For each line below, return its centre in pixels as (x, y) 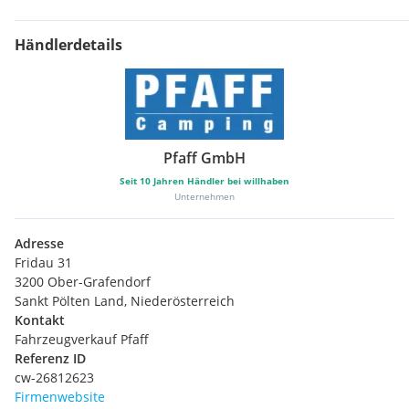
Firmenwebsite (60, 396)
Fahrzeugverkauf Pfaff (82, 339)
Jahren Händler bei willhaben (220, 180)
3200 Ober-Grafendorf (83, 281)
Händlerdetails (68, 44)
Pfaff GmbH (204, 157)
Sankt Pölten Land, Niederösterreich (125, 300)
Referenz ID (50, 358)
